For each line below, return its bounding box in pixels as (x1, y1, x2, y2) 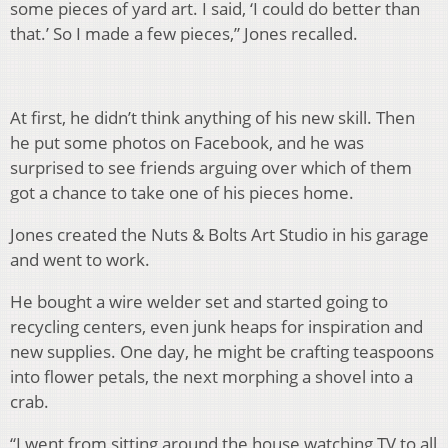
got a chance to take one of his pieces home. (10, 181, 354, 205)
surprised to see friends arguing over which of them (10, 156, 412, 180)
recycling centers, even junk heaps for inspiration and (10, 315, 423, 339)
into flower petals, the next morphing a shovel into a (10, 365, 413, 389)
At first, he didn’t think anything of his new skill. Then (10, 106, 415, 130)
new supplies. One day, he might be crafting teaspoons (10, 340, 434, 364)
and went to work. (10, 248, 150, 272)
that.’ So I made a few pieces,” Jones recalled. (10, 22, 358, 46)
